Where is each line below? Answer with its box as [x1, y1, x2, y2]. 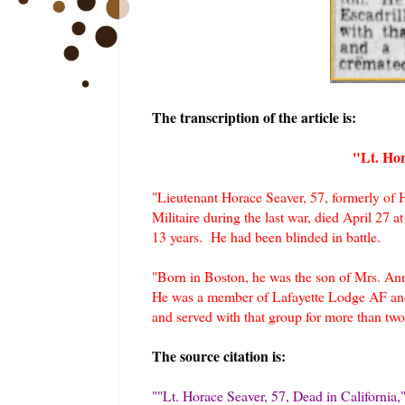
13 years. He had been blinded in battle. [152, 226, 381, 246]
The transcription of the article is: [152, 106, 356, 127]
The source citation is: [152, 344, 286, 366]
